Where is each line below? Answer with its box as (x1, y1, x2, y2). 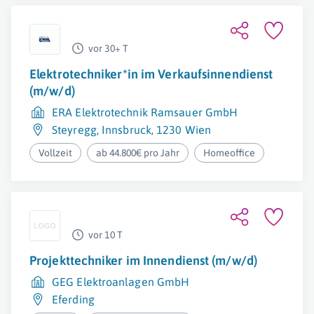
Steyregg (52, 123, 97, 136)
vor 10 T (88, 229, 123, 240)
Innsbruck (102, 123, 151, 136)
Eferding (52, 293, 95, 306)
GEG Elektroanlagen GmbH (52, 275, 190, 288)
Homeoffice (203, 147, 256, 158)
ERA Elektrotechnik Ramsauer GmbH (52, 106, 238, 118)
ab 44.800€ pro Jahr (96, 147, 180, 158)
